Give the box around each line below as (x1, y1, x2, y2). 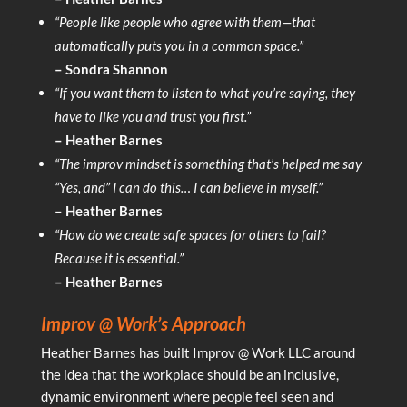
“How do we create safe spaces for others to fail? (54, 225, 326, 243)
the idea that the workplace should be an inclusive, (40, 365, 339, 382)
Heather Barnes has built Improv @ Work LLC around (40, 343, 355, 361)
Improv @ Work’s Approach (40, 312, 246, 334)
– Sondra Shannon (54, 60, 168, 77)
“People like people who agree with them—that (54, 13, 315, 30)
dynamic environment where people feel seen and (40, 387, 333, 404)
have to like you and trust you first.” (54, 107, 251, 124)
